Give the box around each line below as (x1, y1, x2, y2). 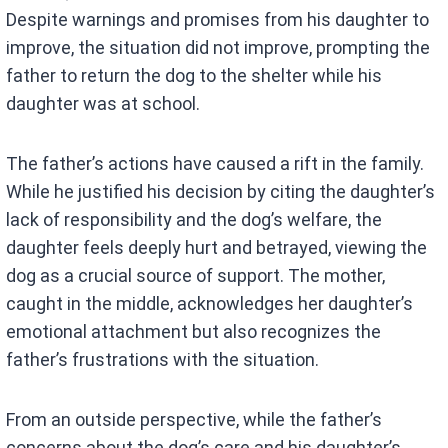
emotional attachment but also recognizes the (6, 320, 382, 342)
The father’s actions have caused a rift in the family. (6, 152, 425, 174)
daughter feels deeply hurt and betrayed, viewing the (6, 236, 428, 258)
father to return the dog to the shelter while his (6, 64, 383, 86)
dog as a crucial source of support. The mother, (6, 264, 386, 286)
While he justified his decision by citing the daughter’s (6, 180, 436, 202)
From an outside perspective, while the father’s (6, 408, 383, 430)
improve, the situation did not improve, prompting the (6, 36, 431, 58)
